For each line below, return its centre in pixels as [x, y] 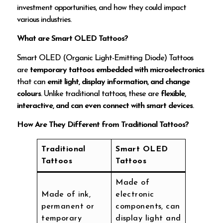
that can [32, 82]
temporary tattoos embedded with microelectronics [117, 70]
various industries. [44, 20]
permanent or [68, 206]
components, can [148, 206]
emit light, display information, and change [119, 82]
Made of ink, [66, 194]
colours [29, 94]
